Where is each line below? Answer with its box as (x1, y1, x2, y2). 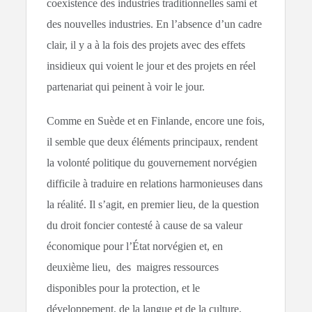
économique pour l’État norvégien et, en (47, 240, 224, 252)
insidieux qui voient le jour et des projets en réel (47, 59, 256, 72)
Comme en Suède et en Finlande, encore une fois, (47, 114, 265, 127)
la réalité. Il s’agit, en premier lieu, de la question (47, 198, 260, 210)
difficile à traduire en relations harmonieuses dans (47, 177, 263, 189)
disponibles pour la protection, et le (47, 281, 201, 294)
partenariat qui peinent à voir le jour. (47, 80, 205, 93)
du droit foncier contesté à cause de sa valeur (47, 219, 243, 231)
